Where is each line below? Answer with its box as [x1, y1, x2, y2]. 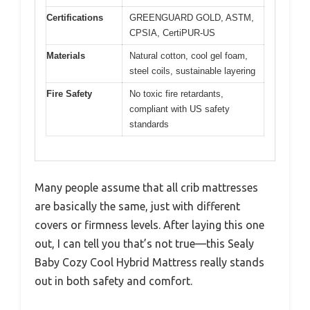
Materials [46, 51, 85, 62]
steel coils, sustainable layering [129, 66, 255, 77]
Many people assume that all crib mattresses [35, 181, 258, 194]
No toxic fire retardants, [129, 89, 224, 100]
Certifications [46, 12, 103, 24]
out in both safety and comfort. [35, 274, 192, 287]
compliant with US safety [129, 104, 230, 115]
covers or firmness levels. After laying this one [35, 218, 264, 231]
